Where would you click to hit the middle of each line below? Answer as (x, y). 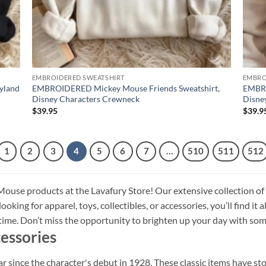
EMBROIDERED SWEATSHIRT (78, 78)
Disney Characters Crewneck (85, 99)
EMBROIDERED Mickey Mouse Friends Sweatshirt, (126, 88)
